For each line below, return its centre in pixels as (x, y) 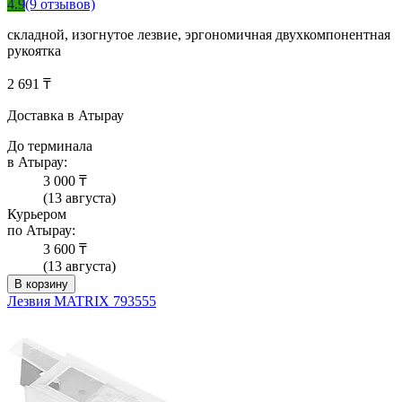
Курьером (37, 214)
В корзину (41, 284)
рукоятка (34, 51)
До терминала (50, 146)
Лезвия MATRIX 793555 (82, 301)
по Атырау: (41, 231)
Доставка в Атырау (66, 116)
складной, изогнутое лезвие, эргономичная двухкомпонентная (199, 35)
